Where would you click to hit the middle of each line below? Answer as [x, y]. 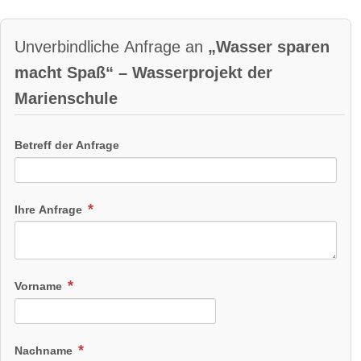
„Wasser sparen [269, 47]
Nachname [45, 351]
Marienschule [66, 99]
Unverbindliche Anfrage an [111, 47]
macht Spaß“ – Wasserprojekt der [143, 73]
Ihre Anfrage [50, 209]
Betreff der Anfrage [67, 145]
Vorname [40, 286]
